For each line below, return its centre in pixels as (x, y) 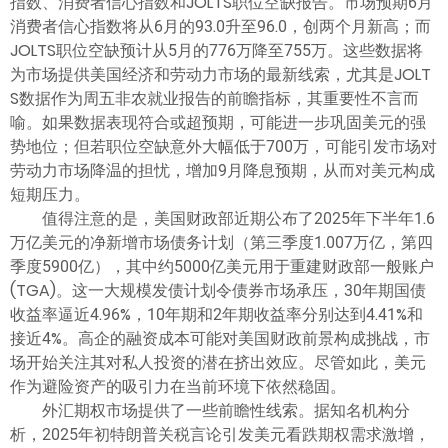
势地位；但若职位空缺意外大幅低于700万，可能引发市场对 (223, 146)
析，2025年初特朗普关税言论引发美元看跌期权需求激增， (220, 434)
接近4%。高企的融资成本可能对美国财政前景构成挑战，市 (220, 338)
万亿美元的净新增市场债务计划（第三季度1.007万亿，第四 (221, 242)
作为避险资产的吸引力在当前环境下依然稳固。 (178, 386)
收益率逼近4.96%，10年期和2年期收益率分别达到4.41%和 (216, 314)
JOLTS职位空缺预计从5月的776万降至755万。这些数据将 (216, 50)
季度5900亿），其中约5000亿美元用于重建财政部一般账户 (222, 266)
